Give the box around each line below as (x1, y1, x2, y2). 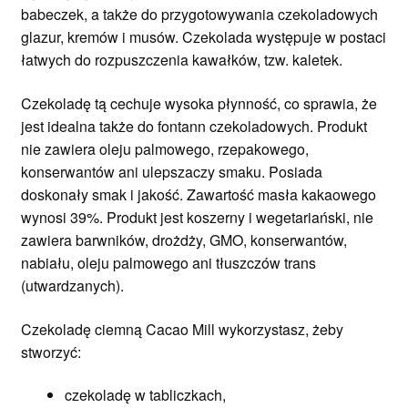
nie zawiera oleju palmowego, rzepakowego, (20, 138, 309, 159)
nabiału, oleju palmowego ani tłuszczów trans (20, 251, 316, 273)
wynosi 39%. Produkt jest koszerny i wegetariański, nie (20, 206, 373, 228)
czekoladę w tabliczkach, (64, 384, 226, 406)
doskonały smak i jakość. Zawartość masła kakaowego (20, 183, 376, 205)
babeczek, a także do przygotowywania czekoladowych (20, 4, 378, 25)
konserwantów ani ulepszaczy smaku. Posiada (20, 160, 322, 182)
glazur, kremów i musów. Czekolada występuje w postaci (20, 26, 386, 48)
